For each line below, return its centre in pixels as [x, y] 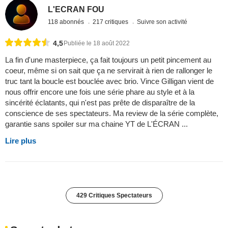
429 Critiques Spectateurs [114, 195]
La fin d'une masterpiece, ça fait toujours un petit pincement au [108, 60]
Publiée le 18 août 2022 [97, 43]
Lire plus [21, 140]
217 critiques [111, 22]
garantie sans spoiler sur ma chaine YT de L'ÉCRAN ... [96, 124]
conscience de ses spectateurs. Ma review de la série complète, [112, 113]
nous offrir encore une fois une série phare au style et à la [100, 92]
